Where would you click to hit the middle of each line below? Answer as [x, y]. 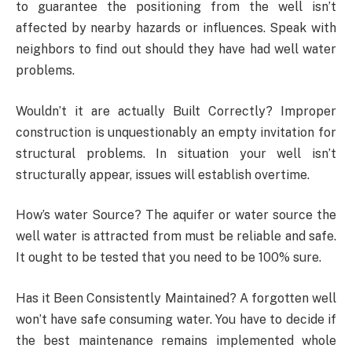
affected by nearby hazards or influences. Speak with [176, 28]
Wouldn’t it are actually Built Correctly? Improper [176, 111]
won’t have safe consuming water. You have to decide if [176, 319]
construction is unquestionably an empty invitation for [176, 132]
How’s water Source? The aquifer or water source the [176, 215]
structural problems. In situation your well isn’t [176, 153]
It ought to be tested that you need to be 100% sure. [169, 258]
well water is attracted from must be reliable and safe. [176, 236]
